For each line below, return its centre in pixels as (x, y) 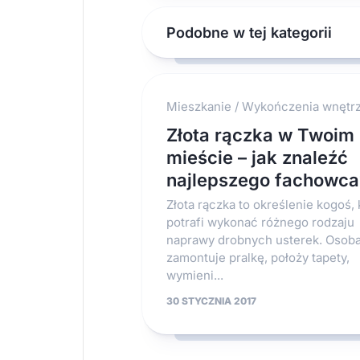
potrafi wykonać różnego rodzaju (260, 222)
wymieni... (195, 275)
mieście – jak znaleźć (257, 157)
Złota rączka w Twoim (260, 135)
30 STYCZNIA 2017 (211, 301)
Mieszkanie (199, 106)
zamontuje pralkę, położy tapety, (258, 258)
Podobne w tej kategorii (249, 33)
